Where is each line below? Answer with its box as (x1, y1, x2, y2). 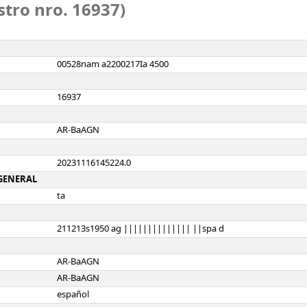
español (57, 288, 89, 301)
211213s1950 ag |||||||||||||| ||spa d (57, 222, 224, 235)
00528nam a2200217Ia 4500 (57, 58, 169, 71)
